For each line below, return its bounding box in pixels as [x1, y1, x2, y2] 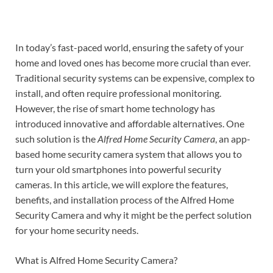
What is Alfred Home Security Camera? [15, 253, 177, 266]
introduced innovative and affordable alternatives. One [15, 117, 244, 129]
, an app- [215, 132, 250, 144]
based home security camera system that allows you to [15, 147, 242, 160]
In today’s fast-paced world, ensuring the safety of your [15, 41, 244, 53]
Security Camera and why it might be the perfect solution [15, 208, 252, 221]
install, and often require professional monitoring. [15, 87, 221, 99]
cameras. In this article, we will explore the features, [15, 178, 228, 190]
